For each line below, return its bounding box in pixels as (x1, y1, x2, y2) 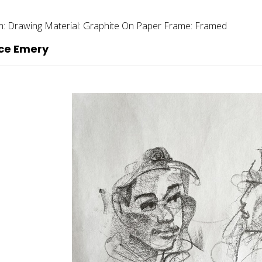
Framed (195, 19, 227, 32)
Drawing (8, 19, 44, 32)
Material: (44, 19, 83, 32)
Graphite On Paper (83, 19, 164, 32)
